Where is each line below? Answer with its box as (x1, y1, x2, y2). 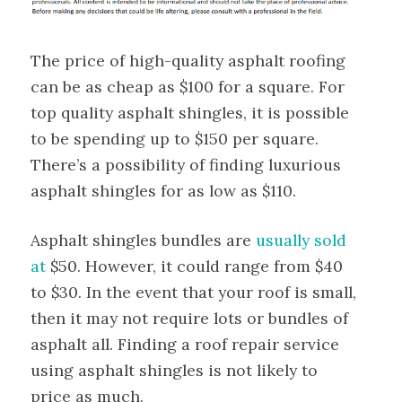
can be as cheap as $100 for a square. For (31, 75, 345, 97)
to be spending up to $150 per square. (31, 127, 319, 149)
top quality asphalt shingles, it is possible (31, 101, 349, 123)
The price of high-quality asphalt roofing (31, 49, 345, 71)
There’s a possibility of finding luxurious (31, 153, 341, 175)
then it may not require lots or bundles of (31, 308, 348, 329)
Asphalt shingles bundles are (31, 230, 256, 251)
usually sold (256, 230, 346, 251)
